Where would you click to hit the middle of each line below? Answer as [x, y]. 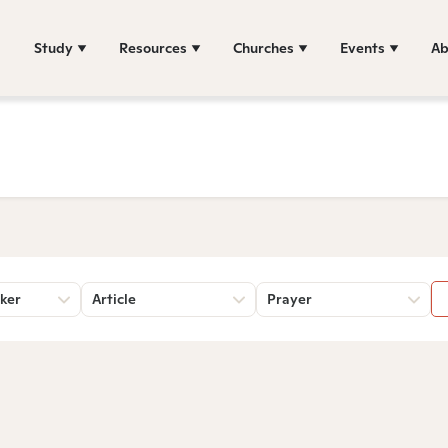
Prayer [289, 299]
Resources [153, 47]
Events [362, 47]
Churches [263, 47]
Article [114, 299]
